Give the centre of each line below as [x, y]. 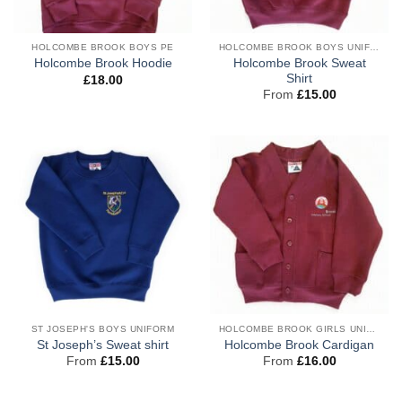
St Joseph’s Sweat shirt [103, 345]
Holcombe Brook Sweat [299, 63]
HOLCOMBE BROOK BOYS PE [103, 48]
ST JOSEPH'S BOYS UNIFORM [103, 328]
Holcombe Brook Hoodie [103, 64]
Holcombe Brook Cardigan [299, 345]
